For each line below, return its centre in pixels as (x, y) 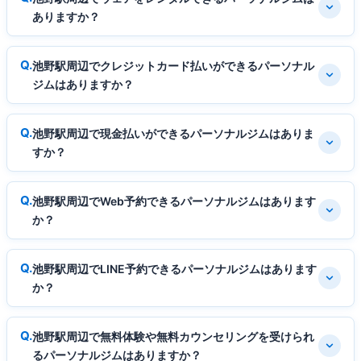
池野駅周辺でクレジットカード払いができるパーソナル (173, 65)
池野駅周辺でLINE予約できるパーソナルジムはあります (174, 268)
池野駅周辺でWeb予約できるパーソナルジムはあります (174, 201)
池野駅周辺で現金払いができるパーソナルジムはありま (173, 133)
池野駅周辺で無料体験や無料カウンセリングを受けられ (173, 336)
